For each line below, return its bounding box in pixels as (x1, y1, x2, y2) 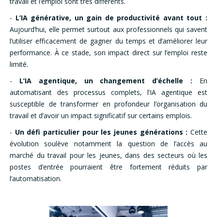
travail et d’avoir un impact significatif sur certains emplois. (10, 111, 192, 121)
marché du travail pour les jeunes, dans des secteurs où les (10, 151, 207, 160)
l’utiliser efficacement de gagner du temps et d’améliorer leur (10, 36, 207, 46)
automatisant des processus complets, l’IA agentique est (10, 88, 207, 97)
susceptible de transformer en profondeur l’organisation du (10, 99, 207, 109)
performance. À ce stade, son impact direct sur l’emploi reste (10, 48, 207, 58)
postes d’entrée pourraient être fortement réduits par (10, 162, 207, 172)
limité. (10, 60, 28, 69)
